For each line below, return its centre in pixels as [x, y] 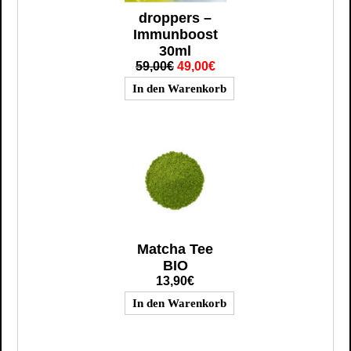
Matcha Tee [175, 249]
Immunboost [175, 34]
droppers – [175, 18]
